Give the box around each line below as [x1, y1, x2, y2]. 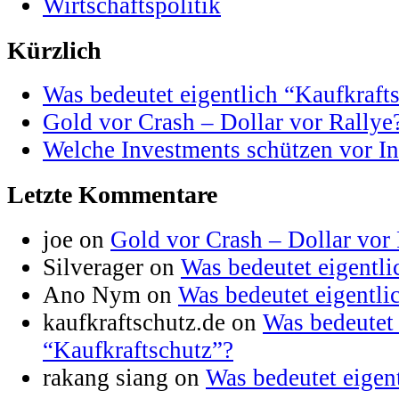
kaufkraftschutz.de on [43, 308, 263, 336]
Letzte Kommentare [7, 180, 217, 208]
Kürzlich [7, 36, 102, 64]
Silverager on [43, 253, 181, 281]
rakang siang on [43, 363, 206, 391]
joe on [43, 225, 110, 253]
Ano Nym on [43, 281, 178, 308]
